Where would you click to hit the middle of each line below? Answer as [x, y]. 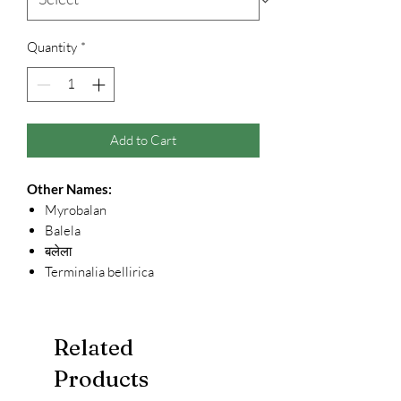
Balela [63, 230]
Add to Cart [143, 140]
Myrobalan [76, 209]
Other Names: [69, 188]
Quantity [52, 47]
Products [101, 378]
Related [94, 347]
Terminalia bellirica [99, 271]
